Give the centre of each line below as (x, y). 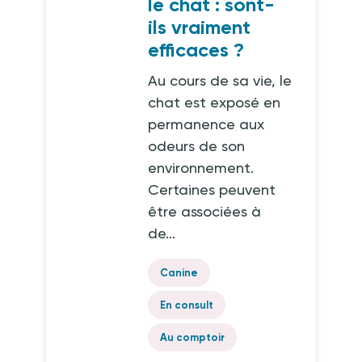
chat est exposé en (215, 102)
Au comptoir (193, 337)
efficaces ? (196, 50)
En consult (187, 305)
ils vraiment (200, 27)
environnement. (201, 168)
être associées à (205, 211)
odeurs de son (197, 146)
